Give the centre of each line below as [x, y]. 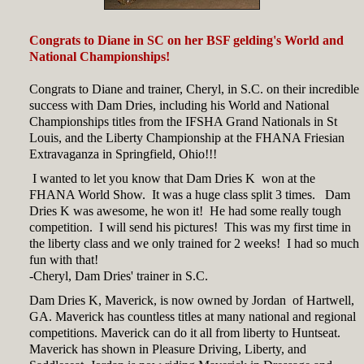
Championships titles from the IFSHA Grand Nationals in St [183, 121]
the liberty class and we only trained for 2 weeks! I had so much [194, 243]
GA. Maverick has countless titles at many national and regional [193, 316]
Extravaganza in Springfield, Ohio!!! [123, 154]
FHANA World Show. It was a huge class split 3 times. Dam [190, 195]
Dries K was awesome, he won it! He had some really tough [185, 211]
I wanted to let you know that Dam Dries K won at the [172, 178]
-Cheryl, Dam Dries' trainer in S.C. [119, 276]
